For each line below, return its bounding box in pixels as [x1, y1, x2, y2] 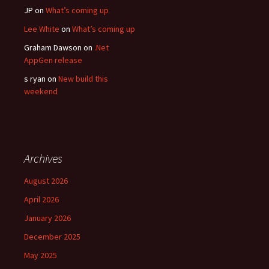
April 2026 [24, 194, 59, 205]
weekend [24, 86, 58, 97]
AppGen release [24, 55, 82, 65]
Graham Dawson [24, 42, 82, 53]
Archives [24, 151, 62, 166]
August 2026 [24, 175, 68, 186]
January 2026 [24, 213, 71, 223]
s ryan [24, 73, 46, 84]
